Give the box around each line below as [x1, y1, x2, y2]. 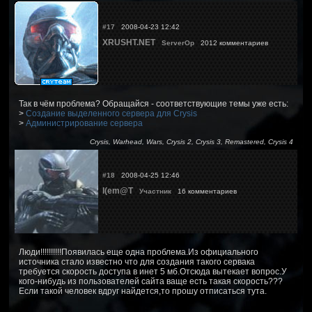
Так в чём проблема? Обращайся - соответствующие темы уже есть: [19, 98, 288, 109]
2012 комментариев [194, 38, 272, 47]
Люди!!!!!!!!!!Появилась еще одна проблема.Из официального [19, 247, 258, 257]
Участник [139, 187, 171, 195]
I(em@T [102, 185, 133, 196]
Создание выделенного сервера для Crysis [26, 108, 197, 118]
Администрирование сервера [26, 118, 143, 128]
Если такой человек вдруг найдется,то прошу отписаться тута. [19, 286, 267, 296]
